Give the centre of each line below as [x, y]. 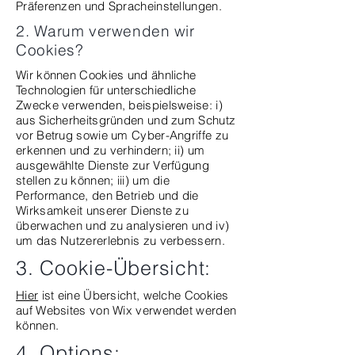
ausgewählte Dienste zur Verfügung [113, 165]
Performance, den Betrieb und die [107, 195]
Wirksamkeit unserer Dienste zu [103, 210]
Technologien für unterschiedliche [106, 90]
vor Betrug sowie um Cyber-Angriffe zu [122, 135]
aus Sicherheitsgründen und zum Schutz [126, 120]
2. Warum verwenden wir [105, 31]
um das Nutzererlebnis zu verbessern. [120, 240]
